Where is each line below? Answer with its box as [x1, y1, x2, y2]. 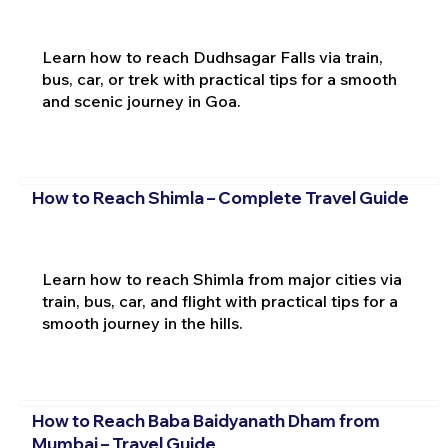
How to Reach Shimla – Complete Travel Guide [31, 187, 409, 209]
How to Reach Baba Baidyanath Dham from [31, 409, 380, 431]
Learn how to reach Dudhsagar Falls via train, [41, 46, 383, 67]
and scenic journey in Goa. [41, 90, 241, 111]
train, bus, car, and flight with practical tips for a [41, 291, 398, 312]
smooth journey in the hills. [41, 313, 243, 334]
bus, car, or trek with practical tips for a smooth [41, 68, 397, 89]
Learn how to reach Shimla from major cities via [41, 269, 402, 290]
